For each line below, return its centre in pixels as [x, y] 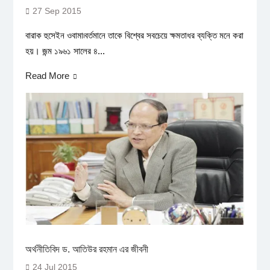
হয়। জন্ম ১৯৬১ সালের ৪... [65, 51]
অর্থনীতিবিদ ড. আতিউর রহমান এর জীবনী [86, 249]
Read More [47, 76]
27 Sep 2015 [57, 11]
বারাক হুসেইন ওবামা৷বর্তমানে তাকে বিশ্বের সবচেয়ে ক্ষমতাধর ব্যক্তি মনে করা [134, 36]
